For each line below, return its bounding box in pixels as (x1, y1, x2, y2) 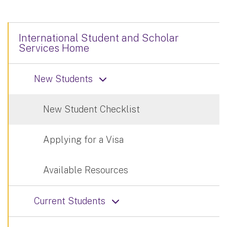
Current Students (34, 195, 105, 206)
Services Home (19, 42, 89, 54)
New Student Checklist (43, 103, 140, 115)
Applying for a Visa (43, 134, 124, 145)
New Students (34, 73, 93, 84)
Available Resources (43, 164, 128, 175)
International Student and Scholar (19, 31, 179, 44)
